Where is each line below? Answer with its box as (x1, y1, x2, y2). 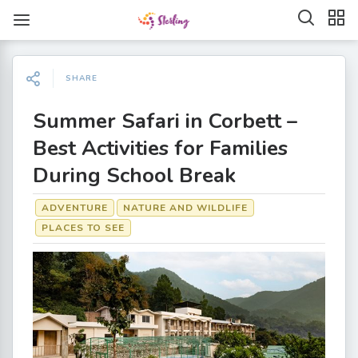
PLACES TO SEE (42, 221, 125, 234)
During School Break (33, 161, 236, 189)
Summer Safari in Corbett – (33, 107, 297, 135)
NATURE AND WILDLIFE (123, 201, 248, 214)
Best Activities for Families (33, 134, 288, 162)
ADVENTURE (42, 201, 108, 214)
